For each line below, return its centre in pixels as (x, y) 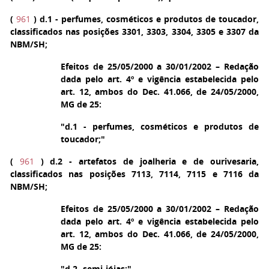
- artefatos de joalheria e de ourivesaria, (161, 161)
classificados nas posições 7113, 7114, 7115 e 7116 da (134, 174)
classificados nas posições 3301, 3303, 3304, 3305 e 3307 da (134, 32)
